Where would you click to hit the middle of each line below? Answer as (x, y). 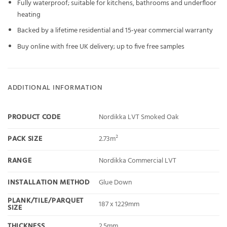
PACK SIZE (25, 139)
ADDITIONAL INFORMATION (55, 88)
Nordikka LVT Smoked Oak (139, 118)
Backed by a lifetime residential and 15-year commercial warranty (115, 31)
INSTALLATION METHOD (49, 183)
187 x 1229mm (119, 205)
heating (29, 15)
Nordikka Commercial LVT (138, 161)
